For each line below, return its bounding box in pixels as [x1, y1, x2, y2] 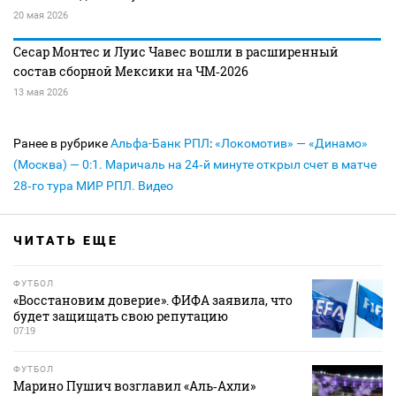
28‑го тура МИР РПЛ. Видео [13, 179, 173, 194]
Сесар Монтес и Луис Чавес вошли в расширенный [13, 43, 339, 61]
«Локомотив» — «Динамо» [215, 136, 368, 151]
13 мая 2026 [13, 87, 68, 99]
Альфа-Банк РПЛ [110, 136, 209, 151]
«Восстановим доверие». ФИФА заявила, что [13, 292, 293, 309]
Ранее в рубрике [13, 136, 110, 151]
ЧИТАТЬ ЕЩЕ [13, 233, 118, 248]
